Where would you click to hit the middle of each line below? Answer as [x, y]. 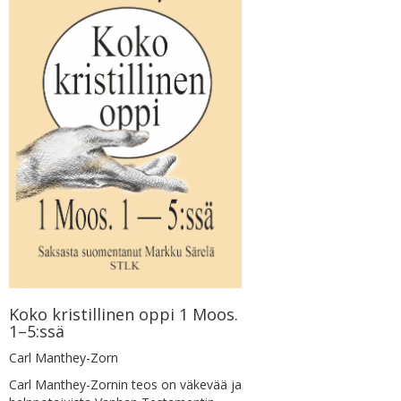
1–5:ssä [37, 331]
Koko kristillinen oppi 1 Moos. [124, 314]
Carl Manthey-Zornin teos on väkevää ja [125, 384]
